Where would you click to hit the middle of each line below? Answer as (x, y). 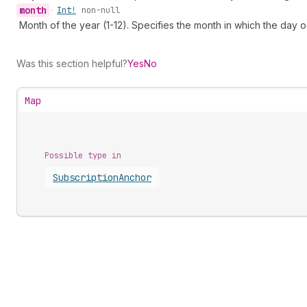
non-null (101, 10)
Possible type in (83, 156)
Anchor (135, 177)
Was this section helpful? (72, 63)
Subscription (86, 177)
